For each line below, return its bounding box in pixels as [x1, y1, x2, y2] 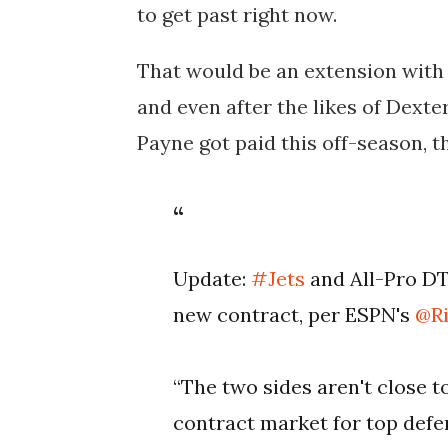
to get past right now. [137, 2, 337, 28]
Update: [173, 266, 252, 292]
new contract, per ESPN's [173, 302, 416, 328]
